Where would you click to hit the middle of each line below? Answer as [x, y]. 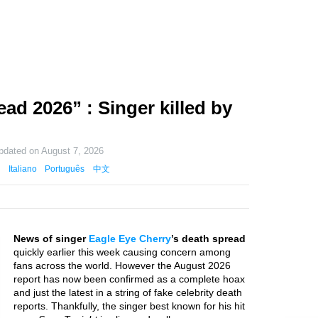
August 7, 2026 [73, 151]
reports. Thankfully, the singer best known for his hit [129, 306]
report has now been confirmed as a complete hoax [129, 279]
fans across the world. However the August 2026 [122, 265]
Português [65, 169]
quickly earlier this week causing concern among [122, 252]
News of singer [51, 238]
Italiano [22, 169]
